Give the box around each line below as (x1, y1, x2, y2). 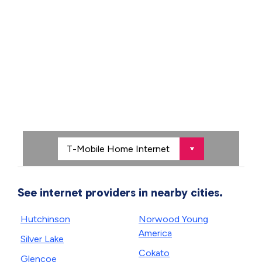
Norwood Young (139, 213, 208, 225)
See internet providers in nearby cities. (18, 185, 223, 199)
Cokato (139, 247, 170, 258)
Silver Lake (20, 233, 64, 244)
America (139, 227, 172, 239)
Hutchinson (20, 213, 70, 225)
